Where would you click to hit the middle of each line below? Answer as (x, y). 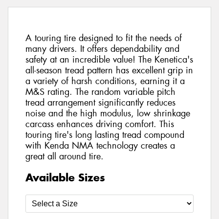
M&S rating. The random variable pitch (100, 92)
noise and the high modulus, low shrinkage (108, 114)
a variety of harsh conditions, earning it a (105, 81)
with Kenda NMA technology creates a (100, 146)
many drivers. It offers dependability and (102, 49)
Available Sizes (65, 177)
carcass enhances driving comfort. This (100, 124)
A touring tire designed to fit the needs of (104, 38)
